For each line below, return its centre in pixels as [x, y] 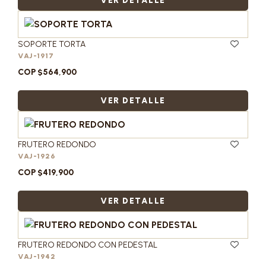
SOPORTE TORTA [52, 44]
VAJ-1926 [37, 156]
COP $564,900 [47, 72]
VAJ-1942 [37, 256]
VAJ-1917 [36, 56]
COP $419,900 [46, 172]
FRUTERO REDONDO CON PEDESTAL [88, 245]
